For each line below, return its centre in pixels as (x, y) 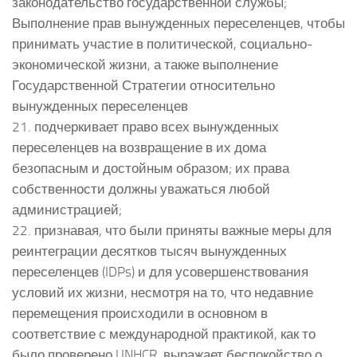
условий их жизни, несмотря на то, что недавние (163, 292)
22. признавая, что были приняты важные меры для (172, 230)
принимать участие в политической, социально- (163, 43)
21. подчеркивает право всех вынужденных (145, 126)
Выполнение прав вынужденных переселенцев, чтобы (178, 23)
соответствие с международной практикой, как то (164, 333)
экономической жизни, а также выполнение (145, 64)
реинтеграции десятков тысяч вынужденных (149, 251)
